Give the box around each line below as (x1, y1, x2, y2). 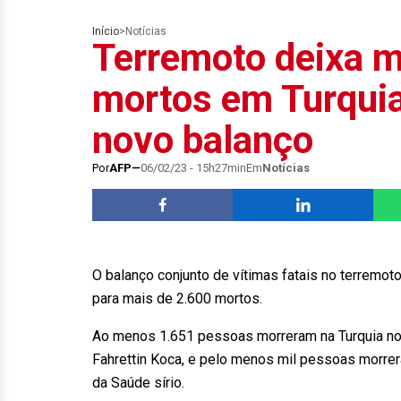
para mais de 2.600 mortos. (92, 290, 262, 307)
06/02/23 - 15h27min (141, 161, 246, 175)
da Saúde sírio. (92, 374, 184, 391)
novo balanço (92, 118, 313, 162)
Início (92, 25, 119, 38)
